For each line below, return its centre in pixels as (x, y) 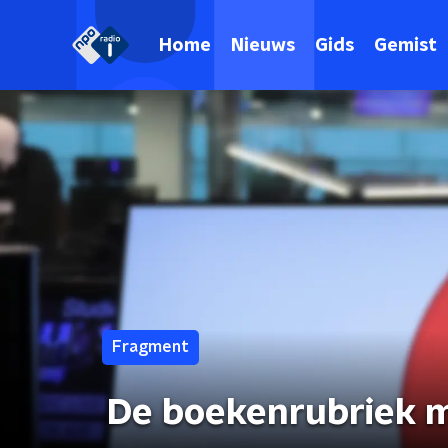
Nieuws (263, 45)
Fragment (150, 347)
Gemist (405, 45)
